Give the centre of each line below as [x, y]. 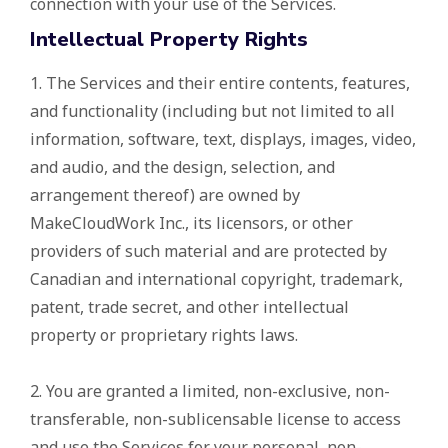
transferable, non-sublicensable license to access [215, 419]
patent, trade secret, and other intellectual [189, 307]
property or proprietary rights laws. [164, 335]
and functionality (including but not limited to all [212, 111]
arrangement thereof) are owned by [165, 195]
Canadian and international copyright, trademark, [216, 279]
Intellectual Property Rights [169, 40]
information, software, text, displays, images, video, [223, 139]
